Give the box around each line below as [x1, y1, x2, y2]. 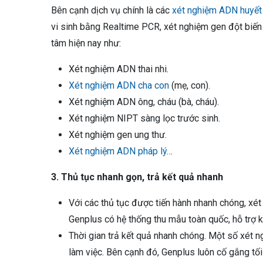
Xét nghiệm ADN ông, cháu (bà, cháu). [69, 96, 219, 107]
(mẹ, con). [169, 79, 210, 91]
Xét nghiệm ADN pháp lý [69, 145, 167, 157]
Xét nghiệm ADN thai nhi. [69, 63, 168, 75]
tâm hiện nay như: [51, 37, 121, 49]
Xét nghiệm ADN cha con [69, 79, 169, 91]
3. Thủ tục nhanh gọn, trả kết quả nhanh [51, 171, 223, 183]
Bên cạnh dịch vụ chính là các [51, 4, 172, 16]
